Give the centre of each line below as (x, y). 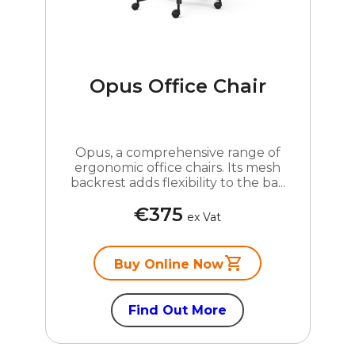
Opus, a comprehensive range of (177, 152)
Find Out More (177, 310)
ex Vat (204, 217)
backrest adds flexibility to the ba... (177, 182)
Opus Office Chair (177, 86)
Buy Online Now (169, 264)
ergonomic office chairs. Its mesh (177, 167)
